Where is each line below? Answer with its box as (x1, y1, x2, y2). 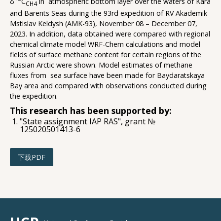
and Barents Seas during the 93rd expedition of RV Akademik (10, 8, 207, 18)
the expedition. (10, 91, 58, 101)
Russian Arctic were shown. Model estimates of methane (10, 60, 192, 70)
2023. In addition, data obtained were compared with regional (10, 29, 210, 39)
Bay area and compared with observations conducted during (10, 81, 207, 91)
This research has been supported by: (10, 105, 172, 117)
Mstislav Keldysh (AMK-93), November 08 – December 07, (10, 19, 197, 29)
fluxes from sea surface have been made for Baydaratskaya (10, 71, 205, 80)
